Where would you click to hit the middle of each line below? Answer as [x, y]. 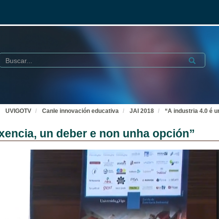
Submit [197, 59]
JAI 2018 [142, 111]
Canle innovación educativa [80, 111]
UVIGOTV [18, 111]
